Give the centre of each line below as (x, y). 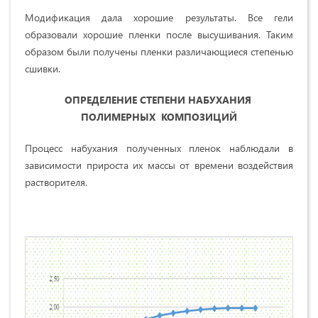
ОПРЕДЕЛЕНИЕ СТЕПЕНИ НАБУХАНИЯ (159, 99)
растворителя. (57, 182)
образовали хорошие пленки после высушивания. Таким (159, 34)
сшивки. (43, 68)
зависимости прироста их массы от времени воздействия (159, 165)
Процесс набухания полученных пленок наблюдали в (159, 148)
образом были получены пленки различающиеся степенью (159, 51)
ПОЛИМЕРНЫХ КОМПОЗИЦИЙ (159, 116)
